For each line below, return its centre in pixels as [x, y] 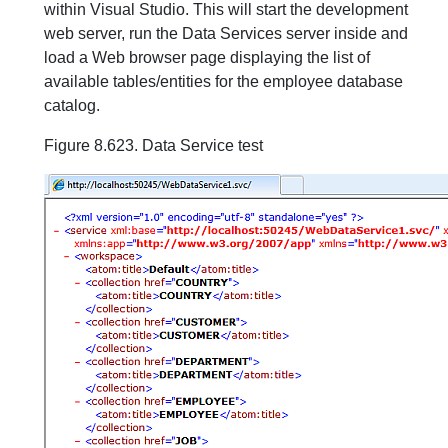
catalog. [72, 105]
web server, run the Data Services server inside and [226, 33]
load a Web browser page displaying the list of [207, 57]
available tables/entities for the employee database [223, 81]
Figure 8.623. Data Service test [153, 145]
